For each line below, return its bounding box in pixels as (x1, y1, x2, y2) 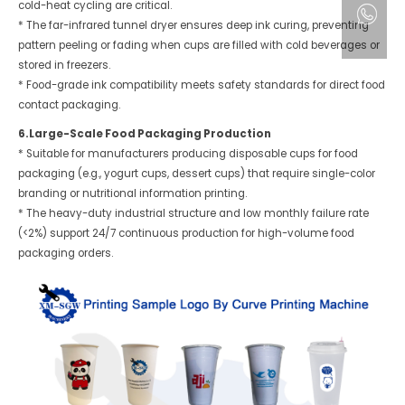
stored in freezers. (18, 58, 111, 73)
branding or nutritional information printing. (18, 186, 248, 202)
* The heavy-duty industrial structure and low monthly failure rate (18, 206, 370, 221)
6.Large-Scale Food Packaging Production (18, 127, 272, 142)
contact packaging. (18, 98, 121, 113)
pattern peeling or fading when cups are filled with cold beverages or (18, 38, 381, 53)
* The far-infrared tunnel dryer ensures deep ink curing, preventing (18, 18, 370, 33)
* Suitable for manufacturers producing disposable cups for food (18, 146, 359, 162)
